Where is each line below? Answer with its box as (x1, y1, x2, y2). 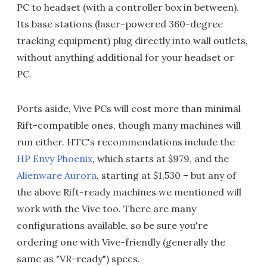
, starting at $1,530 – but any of (97, 169, 236, 181)
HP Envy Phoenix (17, 152, 92, 164)
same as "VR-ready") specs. (17, 252, 140, 265)
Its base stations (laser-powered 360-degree (17, 17, 223, 30)
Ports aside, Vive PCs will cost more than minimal (17, 102, 241, 114)
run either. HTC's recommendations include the (17, 135, 235, 148)
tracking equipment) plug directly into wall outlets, (17, 34, 248, 46)
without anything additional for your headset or (17, 51, 234, 63)
